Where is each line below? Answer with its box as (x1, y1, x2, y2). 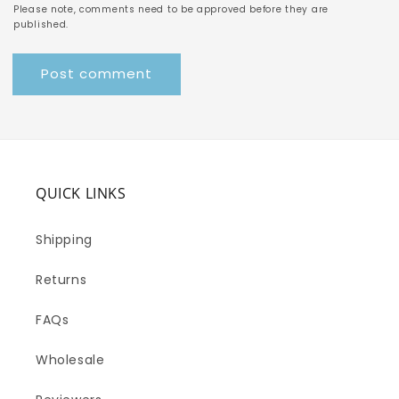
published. (13, 18, 69, 32)
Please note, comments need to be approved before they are (13, 3, 329, 17)
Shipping (36, 231, 93, 249)
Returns (36, 271, 87, 289)
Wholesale (36, 351, 105, 370)
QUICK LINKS (36, 183, 126, 204)
